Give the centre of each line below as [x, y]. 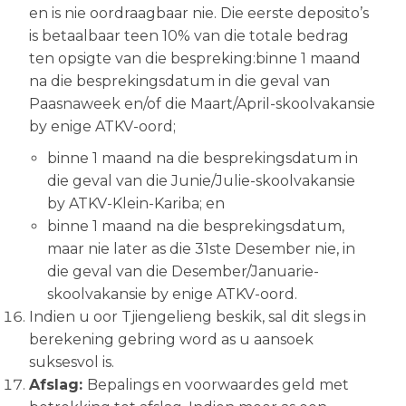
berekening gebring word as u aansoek [171, 339]
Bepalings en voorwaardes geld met [218, 385]
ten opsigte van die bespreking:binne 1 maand [195, 58]
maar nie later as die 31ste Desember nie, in [201, 249]
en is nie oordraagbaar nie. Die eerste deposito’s [199, 13]
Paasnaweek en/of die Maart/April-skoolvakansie [202, 104]
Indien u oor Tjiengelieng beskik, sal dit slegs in [198, 317]
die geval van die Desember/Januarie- [183, 271]
